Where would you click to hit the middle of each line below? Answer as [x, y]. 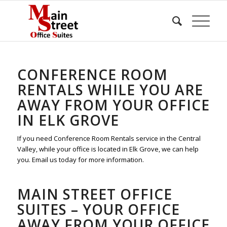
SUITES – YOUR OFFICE [98, 210]
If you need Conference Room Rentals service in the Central [109, 139]
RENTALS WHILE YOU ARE [110, 90]
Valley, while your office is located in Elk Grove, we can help [108, 149]
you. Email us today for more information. [80, 160]
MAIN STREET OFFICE [94, 194]
